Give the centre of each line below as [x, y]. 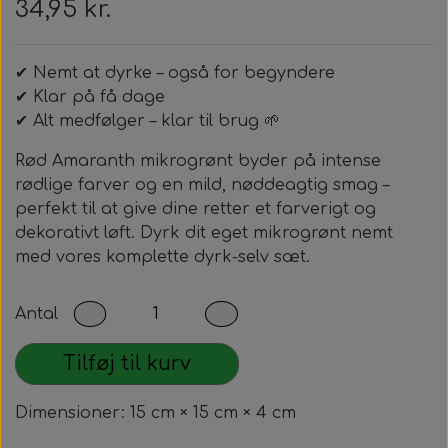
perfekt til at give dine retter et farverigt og [195, 209]
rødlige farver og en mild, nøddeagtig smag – [202, 185]
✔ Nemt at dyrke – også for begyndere [175, 73]
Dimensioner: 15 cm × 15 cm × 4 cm [155, 413]
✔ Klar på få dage [90, 97]
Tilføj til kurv [127, 363]
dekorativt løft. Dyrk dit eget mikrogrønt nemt [204, 233]
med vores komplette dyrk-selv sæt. [162, 257]
